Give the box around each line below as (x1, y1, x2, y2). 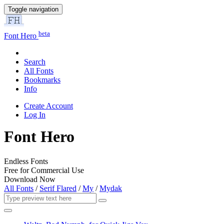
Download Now (4, 174, 55, 183)
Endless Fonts (4, 156, 48, 165)
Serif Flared (39, 183, 76, 192)
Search (24, 57, 45, 66)
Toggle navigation (8, 5, 58, 13)
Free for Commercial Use (4, 165, 84, 174)
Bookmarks (24, 75, 60, 84)
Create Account (24, 101, 73, 110)
